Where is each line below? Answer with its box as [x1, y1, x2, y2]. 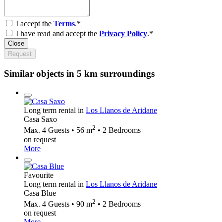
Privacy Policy [99, 29, 147, 38]
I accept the [16, 19, 54, 28]
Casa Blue [24, 188, 56, 197]
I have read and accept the [16, 29, 99, 38]
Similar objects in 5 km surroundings [4, 68, 155, 79]
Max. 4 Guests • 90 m [24, 199, 92, 208]
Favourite [24, 170, 54, 179]
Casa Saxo [24, 115, 57, 124]
